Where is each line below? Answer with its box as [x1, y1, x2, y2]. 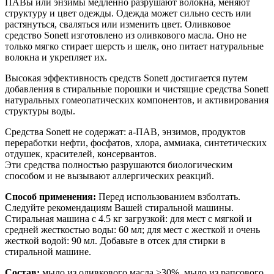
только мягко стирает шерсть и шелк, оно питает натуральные [5, 40, 264, 51]
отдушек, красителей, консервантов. [5, 148, 157, 159]
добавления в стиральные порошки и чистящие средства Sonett [5, 83, 268, 94]
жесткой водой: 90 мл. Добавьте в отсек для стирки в [5, 235, 226, 246]
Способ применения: [5, 191, 96, 202]
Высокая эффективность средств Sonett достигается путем [5, 72, 248, 83]
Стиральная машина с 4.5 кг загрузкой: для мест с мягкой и [5, 213, 252, 224]
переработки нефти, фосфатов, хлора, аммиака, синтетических [5, 137, 267, 148]
